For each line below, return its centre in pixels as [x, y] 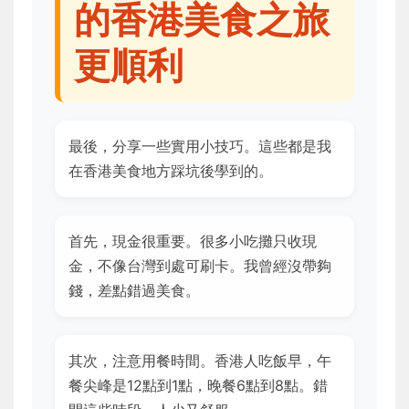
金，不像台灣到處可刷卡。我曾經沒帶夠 [200, 265]
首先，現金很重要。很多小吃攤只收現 [193, 241]
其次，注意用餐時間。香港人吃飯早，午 [200, 360]
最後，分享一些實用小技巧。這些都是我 [200, 146]
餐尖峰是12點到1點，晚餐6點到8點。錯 [198, 385]
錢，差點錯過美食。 [134, 290]
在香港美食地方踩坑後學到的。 [171, 170]
